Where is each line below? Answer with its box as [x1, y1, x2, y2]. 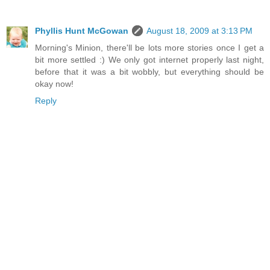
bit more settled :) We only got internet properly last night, [35, 54, 264, 64]
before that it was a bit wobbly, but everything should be [35, 66, 264, 77]
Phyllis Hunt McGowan [35, 25, 128, 36]
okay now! [35, 78, 74, 89]
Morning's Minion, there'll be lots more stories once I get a [35, 42, 264, 52]
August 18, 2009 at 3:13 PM [146, 25, 253, 36]
